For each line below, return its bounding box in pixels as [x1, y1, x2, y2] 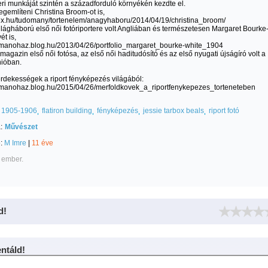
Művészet [5, 123, 38, 131]
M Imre [4, 139, 26, 147]
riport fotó [209, 106, 239, 115]
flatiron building [42, 106, 92, 115]
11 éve [32, 139, 53, 147]
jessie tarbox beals [143, 106, 204, 115]
